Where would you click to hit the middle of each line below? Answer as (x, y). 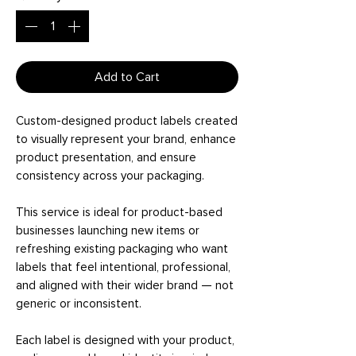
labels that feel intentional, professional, (123, 267)
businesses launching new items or (108, 230)
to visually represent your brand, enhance (126, 139)
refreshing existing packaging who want (122, 249)
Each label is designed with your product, (125, 340)
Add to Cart (127, 77)
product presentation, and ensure (106, 157)
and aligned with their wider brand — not (125, 285)
